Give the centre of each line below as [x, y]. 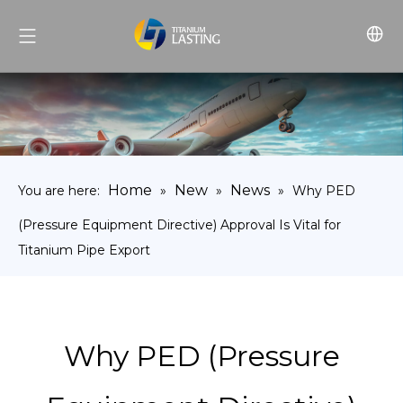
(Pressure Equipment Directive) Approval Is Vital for [179, 225]
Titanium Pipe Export [84, 251]
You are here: [59, 191]
